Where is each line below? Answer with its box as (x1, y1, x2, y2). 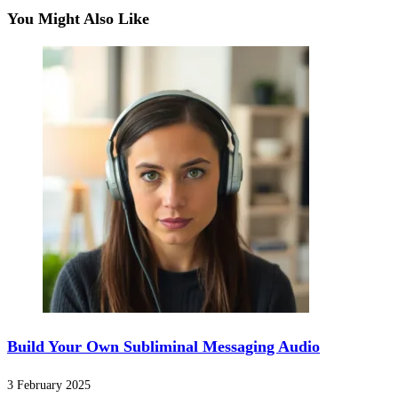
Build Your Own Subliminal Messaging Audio (7, 338, 320, 356)
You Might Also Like (7, 10, 149, 28)
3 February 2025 (7, 378, 91, 393)
